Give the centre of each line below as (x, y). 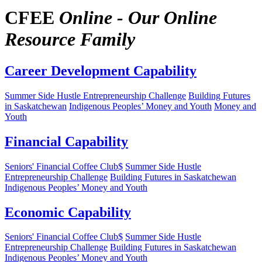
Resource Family (70, 39)
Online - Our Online (138, 18)
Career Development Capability (101, 70)
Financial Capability (66, 141)
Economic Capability (68, 212)
